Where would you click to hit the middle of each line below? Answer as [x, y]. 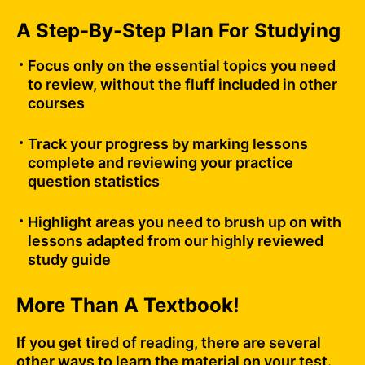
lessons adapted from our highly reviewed [176, 241]
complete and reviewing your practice [161, 163]
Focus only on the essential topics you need [182, 66]
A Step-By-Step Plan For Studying [178, 31]
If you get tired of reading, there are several [169, 343]
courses [56, 103]
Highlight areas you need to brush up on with [185, 222]
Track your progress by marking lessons [168, 144]
